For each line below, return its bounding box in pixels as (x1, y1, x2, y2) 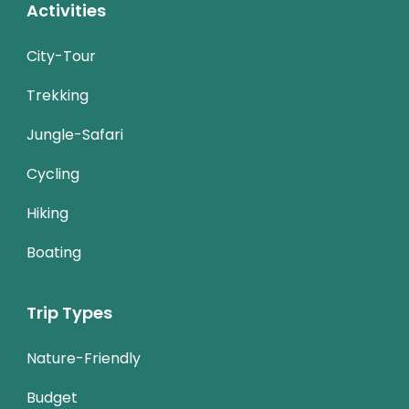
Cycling (26, 163, 79, 184)
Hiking (26, 203, 68, 224)
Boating (26, 242, 81, 263)
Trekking (26, 85, 89, 106)
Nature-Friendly (26, 348, 141, 369)
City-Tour (26, 46, 96, 67)
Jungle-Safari (26, 124, 123, 145)
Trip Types (26, 301, 112, 324)
